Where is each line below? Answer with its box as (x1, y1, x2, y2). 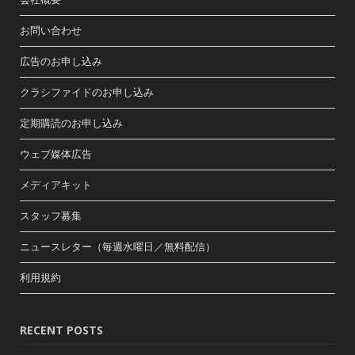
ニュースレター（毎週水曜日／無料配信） (20, 240, 216, 253)
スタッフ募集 (20, 209, 82, 222)
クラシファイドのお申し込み (20, 86, 154, 98)
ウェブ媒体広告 (20, 147, 92, 160)
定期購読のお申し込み (20, 116, 123, 129)
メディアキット (20, 178, 92, 191)
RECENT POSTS (20, 322, 103, 338)
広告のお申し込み (20, 55, 102, 67)
